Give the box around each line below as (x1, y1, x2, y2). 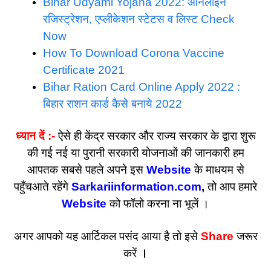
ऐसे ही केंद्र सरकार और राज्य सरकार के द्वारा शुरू (54, 129, 256, 143)
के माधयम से (194, 163, 244, 177)
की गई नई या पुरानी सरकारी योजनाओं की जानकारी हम (27, 146, 244, 160)
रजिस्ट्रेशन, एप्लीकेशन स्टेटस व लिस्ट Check (43, 12, 235, 25)
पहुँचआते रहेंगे (14, 180, 68, 194)
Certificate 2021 (43, 63, 125, 76)
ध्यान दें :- (15, 129, 55, 143)
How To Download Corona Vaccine (43, 46, 224, 59)
